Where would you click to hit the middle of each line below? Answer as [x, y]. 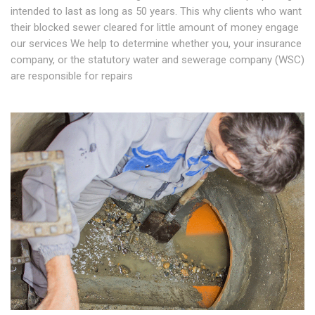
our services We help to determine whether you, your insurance [156, 44]
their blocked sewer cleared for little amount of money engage [155, 27]
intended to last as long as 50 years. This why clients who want [156, 11]
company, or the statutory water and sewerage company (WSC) [157, 60]
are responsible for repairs [72, 76]
